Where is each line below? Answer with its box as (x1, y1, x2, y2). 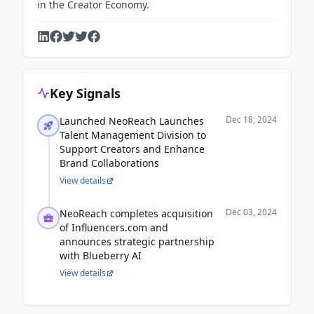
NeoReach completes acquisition (60, 207, 213, 220)
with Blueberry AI (60, 249, 142, 262)
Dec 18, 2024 (226, 114, 277, 125)
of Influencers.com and (60, 221, 168, 234)
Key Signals (50, 85, 121, 102)
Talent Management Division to (60, 128, 206, 142)
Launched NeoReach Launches (60, 114, 204, 128)
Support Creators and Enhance (60, 142, 205, 156)
